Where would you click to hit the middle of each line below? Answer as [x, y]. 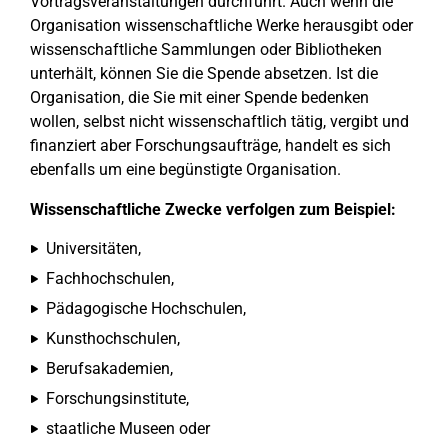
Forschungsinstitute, [117, 398]
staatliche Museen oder [128, 428]
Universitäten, [93, 248]
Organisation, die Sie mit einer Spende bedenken [199, 97]
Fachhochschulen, [110, 278]
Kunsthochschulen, [113, 338]
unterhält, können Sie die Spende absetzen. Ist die [204, 73]
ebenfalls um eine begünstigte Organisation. [185, 169]
